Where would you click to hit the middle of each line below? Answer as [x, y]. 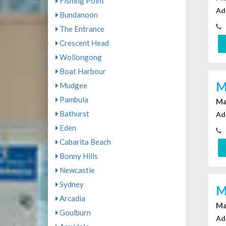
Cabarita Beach [84, 142]
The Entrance [81, 29]
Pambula [73, 99]
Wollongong [80, 57]
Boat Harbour [82, 71]
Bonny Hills [78, 156]
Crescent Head [83, 43]
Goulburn [74, 212]
